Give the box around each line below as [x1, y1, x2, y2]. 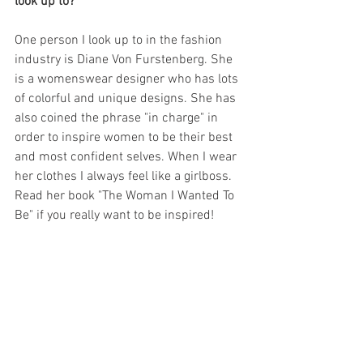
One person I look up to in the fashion [15, 32, 225, 49]
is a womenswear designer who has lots [15, 70, 241, 88]
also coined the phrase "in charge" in [15, 109, 221, 126]
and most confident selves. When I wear [15, 148, 240, 165]
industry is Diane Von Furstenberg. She [15, 51, 236, 68]
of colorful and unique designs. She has [15, 90, 239, 107]
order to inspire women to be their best [15, 129, 236, 146]
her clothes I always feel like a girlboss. [15, 168, 235, 185]
